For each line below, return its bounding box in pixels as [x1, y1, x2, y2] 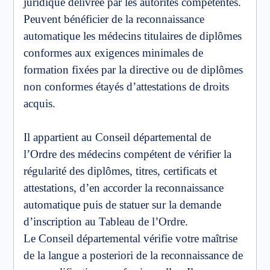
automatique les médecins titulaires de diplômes [24, 29, 242, 42]
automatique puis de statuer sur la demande [24, 198, 221, 211]
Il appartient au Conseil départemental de [24, 130, 211, 143]
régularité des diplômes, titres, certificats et [24, 164, 217, 177]
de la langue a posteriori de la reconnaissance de [24, 248, 243, 262]
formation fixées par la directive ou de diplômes [24, 63, 243, 76]
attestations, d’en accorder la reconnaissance [24, 181, 224, 194]
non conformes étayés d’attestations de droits [24, 80, 229, 93]
